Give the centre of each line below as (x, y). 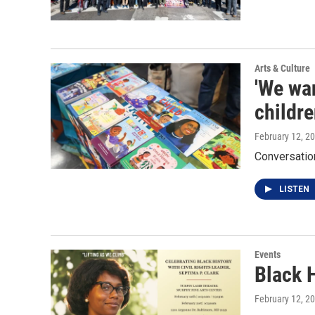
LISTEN (295, 189)
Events (268, 254)
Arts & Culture (282, 68)
